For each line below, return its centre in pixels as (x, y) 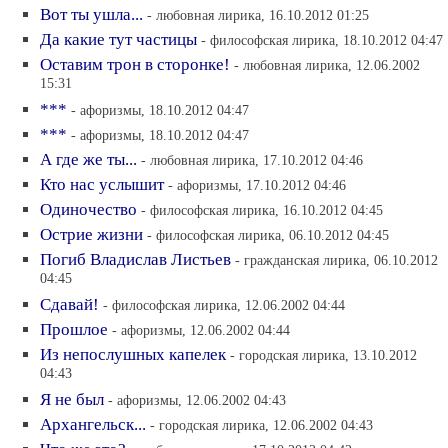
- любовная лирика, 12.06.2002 (327, 65)
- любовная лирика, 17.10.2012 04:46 (252, 160)
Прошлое (74, 329)
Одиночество (88, 209)
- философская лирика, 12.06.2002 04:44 (224, 305)
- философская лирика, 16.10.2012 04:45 (262, 210)
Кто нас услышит (102, 184)
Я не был (72, 399)
